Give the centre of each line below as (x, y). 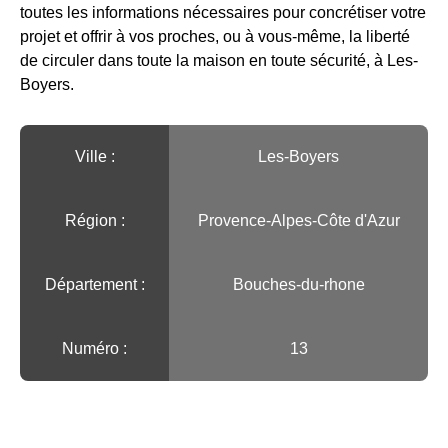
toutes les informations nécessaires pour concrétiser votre (223, 13)
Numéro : (94, 349)
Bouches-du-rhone (298, 285)
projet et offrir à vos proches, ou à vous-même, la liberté (215, 37)
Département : (94, 285)
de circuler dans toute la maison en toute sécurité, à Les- (219, 61)
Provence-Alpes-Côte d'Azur (298, 221)
